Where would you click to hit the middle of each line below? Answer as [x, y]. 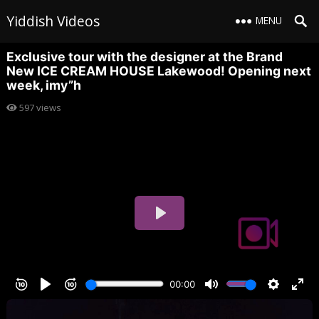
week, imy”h [43, 85]
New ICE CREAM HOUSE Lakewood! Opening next [158, 71]
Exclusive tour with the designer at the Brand [144, 57]
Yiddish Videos [53, 21]
